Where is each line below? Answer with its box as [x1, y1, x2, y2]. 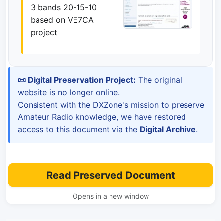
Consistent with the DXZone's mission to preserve [18, 100, 204, 110]
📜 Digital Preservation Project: [18, 75, 136, 85]
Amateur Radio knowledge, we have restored [18, 112, 186, 122]
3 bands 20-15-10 [31, 2, 97, 12]
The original [136, 75, 182, 85]
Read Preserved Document [46, 169, 175, 181]
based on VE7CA [31, 15, 94, 25]
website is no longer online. [18, 87, 120, 97]
